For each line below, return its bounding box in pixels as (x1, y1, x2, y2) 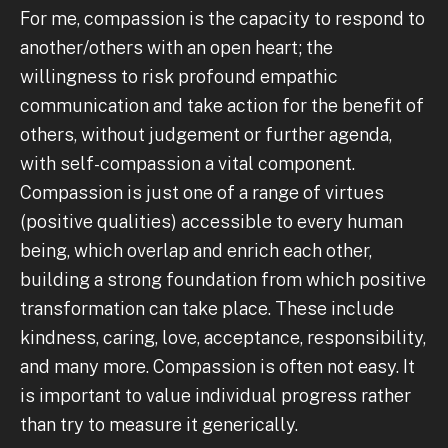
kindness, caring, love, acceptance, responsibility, (20, 326, 426, 348)
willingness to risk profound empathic (20, 65, 338, 87)
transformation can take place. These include (20, 297, 394, 319)
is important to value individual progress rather (20, 384, 411, 406)
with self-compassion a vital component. (20, 152, 355, 174)
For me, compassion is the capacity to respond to (20, 7, 425, 29)
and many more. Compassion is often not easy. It (20, 355, 415, 377)
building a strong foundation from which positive (20, 268, 426, 290)
